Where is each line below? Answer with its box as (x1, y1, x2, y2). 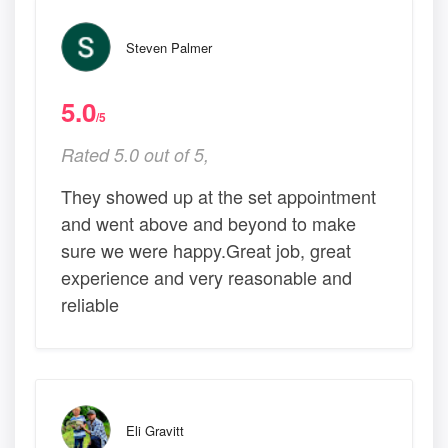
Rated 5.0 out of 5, (61, 141, 209, 167)
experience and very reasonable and (61, 263, 352, 290)
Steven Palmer (126, 37, 212, 57)
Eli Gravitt (126, 420, 184, 440)
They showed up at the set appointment (61, 182, 376, 209)
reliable (61, 290, 119, 317)
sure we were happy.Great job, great (61, 236, 351, 263)
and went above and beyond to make (61, 209, 356, 236)
